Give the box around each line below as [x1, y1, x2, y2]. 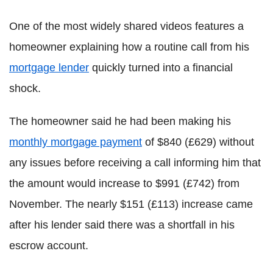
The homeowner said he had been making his [9, 115, 231, 127]
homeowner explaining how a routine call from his [9, 40, 249, 53]
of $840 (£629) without [142, 135, 254, 148]
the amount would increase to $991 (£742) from [9, 177, 239, 190]
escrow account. [9, 239, 88, 252]
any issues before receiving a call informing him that [9, 156, 261, 169]
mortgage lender [9, 61, 89, 74]
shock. [9, 82, 41, 94]
